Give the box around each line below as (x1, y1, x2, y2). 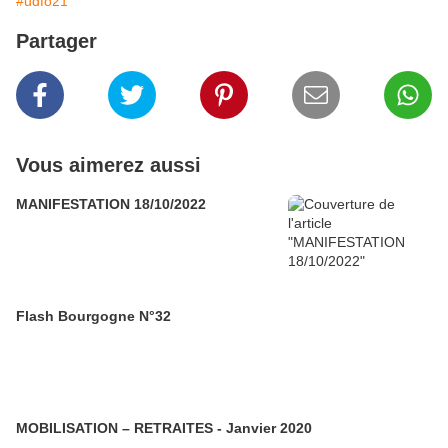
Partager (16, 30, 97, 53)
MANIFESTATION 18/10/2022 (16, 196, 206, 213)
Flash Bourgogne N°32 (16, 308, 171, 325)
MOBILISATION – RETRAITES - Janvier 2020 (16, 420, 312, 437)
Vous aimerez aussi (16, 154, 201, 177)
